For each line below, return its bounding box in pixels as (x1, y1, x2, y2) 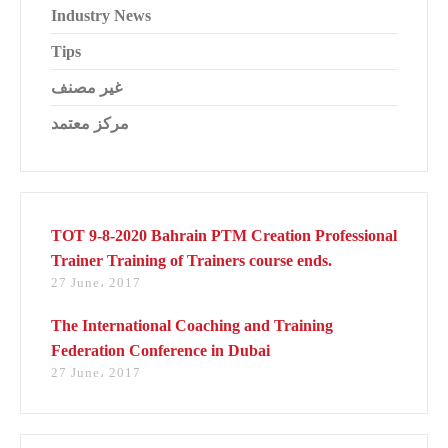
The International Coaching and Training (51, 317, 333, 334)
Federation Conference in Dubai (51, 342, 270, 359)
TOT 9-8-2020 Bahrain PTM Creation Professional (51, 227, 397, 244)
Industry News (51, 7, 151, 24)
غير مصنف (51, 79, 122, 96)
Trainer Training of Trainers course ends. (51, 252, 332, 269)
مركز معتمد (51, 115, 129, 132)
